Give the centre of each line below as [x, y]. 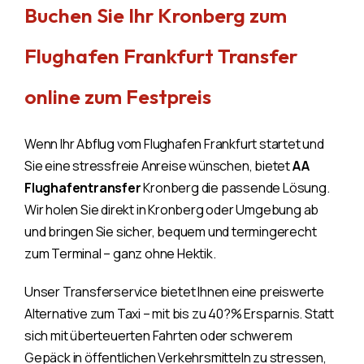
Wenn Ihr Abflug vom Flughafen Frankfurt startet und [174, 143]
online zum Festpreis [118, 96]
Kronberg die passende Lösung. [235, 187]
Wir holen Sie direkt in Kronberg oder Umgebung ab [172, 209]
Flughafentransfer [83, 187]
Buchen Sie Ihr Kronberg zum [156, 15]
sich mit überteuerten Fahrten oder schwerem [158, 335]
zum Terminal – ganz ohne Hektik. [120, 253]
